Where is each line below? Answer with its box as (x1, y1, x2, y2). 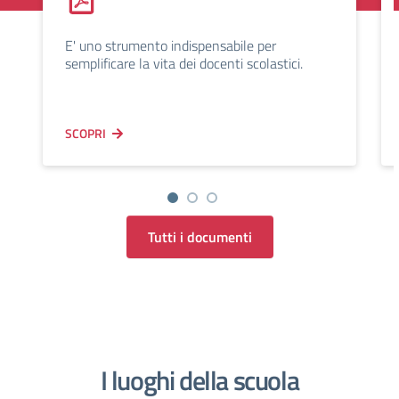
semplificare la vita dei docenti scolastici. (65, 53, 303, 74)
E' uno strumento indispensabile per (65, 35, 276, 56)
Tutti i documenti (147, 226, 252, 248)
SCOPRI (65, 124, 106, 142)
